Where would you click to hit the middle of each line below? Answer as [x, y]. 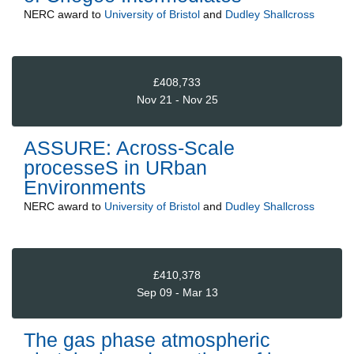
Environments [85, 187]
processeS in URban [115, 167]
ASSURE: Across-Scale [129, 147]
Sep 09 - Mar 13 [177, 292]
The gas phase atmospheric [147, 340]
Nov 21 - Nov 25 [177, 100]
